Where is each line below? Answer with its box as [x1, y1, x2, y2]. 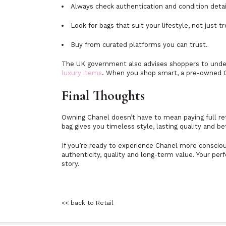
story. [62, 160, 80, 167]
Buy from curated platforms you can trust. [71, 41, 208, 48]
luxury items [62, 69, 102, 77]
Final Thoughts [62, 87, 145, 104]
